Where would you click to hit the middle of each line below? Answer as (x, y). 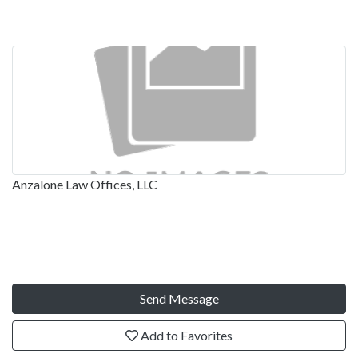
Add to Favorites (185, 335)
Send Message (179, 298)
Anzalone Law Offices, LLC (85, 184)
